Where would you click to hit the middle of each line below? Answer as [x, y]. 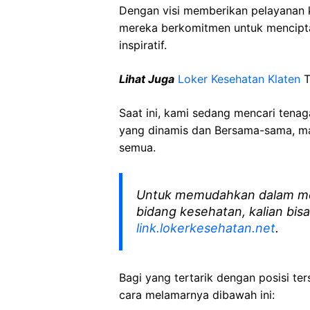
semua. [137, 147]
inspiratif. [143, 45]
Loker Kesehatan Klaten [239, 79]
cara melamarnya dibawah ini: [197, 295]
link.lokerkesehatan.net [206, 228]
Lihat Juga [147, 79]
